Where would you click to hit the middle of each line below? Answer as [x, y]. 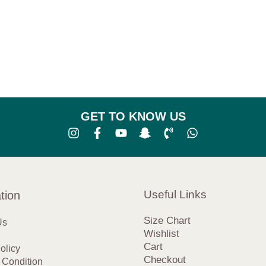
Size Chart [167, 221]
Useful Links [175, 195]
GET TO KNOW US [134, 117]
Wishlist [161, 234]
